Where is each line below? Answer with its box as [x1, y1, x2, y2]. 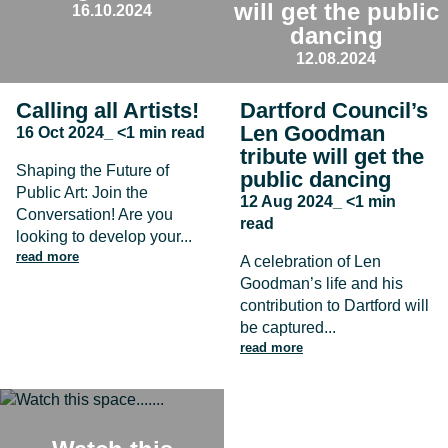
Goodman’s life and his [240, 274, 403, 292]
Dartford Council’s [240, 97, 428, 123]
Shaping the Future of [16, 161, 169, 179]
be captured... [240, 318, 336, 336]
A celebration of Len [240, 252, 381, 270]
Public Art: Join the [16, 183, 148, 201]
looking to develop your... [16, 227, 192, 245]
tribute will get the [240, 143, 424, 169]
